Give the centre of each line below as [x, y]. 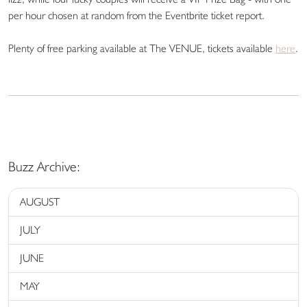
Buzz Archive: [44, 167]
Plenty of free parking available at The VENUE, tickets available [142, 48]
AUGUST [40, 202]
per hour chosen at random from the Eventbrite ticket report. [139, 15]
